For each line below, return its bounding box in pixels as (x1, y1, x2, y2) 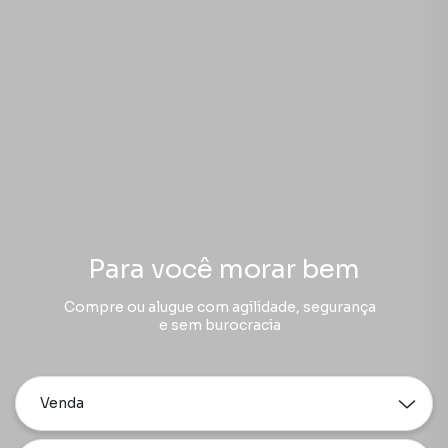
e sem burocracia (158, 316, 281, 334)
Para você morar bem (88, 253, 360, 286)
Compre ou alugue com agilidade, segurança (63, 298, 376, 316)
